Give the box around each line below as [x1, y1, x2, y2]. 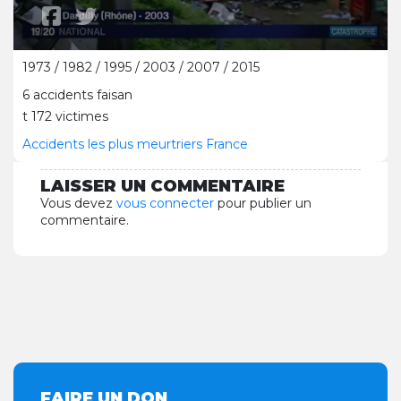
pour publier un [214, 195, 311, 211]
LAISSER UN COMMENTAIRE [40, 175, 285, 196]
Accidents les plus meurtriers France [22, 136, 248, 152]
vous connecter [116, 195, 214, 211]
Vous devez [40, 195, 116, 211]
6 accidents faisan [22, 87, 132, 103]
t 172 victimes [22, 108, 108, 124]
